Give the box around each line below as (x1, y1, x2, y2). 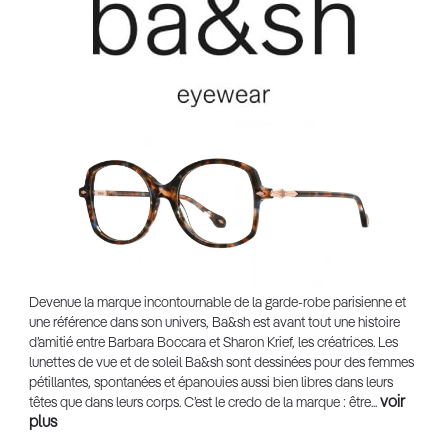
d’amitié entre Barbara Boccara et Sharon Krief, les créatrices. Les (28, 336, 398, 351)
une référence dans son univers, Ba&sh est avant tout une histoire (28, 316, 400, 331)
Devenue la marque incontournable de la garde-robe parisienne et (28, 296, 406, 311)
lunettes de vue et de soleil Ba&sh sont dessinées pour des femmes (28, 356, 414, 371)
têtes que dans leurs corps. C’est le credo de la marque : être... (28, 396, 380, 411)
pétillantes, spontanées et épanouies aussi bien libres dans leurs (28, 376, 393, 391)
